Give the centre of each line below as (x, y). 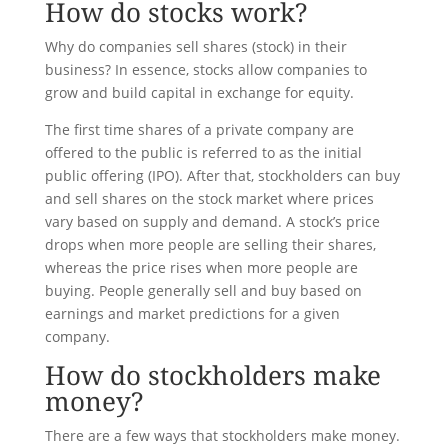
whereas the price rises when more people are (201, 268)
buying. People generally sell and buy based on (203, 291)
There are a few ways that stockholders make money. (222, 436)
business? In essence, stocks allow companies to (205, 70)
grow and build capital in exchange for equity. (199, 93)
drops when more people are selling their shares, (210, 245)
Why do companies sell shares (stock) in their (195, 47)
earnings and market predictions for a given (192, 314)
